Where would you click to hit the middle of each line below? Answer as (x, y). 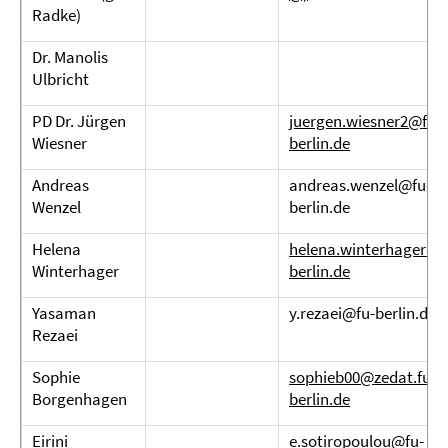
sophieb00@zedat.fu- (362, 377)
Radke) (56, 15)
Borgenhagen (79, 399)
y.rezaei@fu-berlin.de (362, 313)
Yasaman (64, 313)
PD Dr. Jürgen (79, 121)
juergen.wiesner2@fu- (365, 121)
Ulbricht (60, 79)
